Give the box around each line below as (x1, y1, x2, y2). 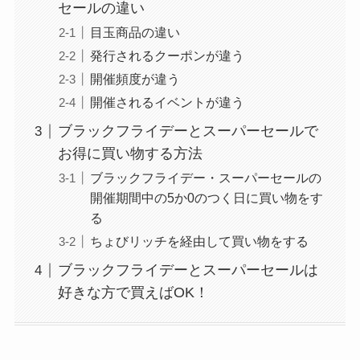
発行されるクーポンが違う (89, 48, 244, 63)
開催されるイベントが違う (89, 95, 244, 110)
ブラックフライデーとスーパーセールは (57, 262, 318, 279)
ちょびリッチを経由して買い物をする (89, 234, 309, 249)
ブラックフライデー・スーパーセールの (89, 170, 321, 186)
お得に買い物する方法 (57, 145, 202, 162)
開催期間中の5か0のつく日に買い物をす (89, 190, 323, 206)
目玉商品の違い (89, 25, 180, 40)
